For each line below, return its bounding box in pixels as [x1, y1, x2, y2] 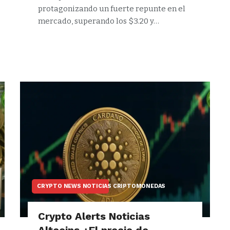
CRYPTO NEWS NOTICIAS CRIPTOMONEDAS [37, 183, 166, 190]
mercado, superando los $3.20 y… [38, 16, 159, 26]
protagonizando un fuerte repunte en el [38, 4, 185, 13]
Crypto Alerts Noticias [38, 210, 150, 223]
